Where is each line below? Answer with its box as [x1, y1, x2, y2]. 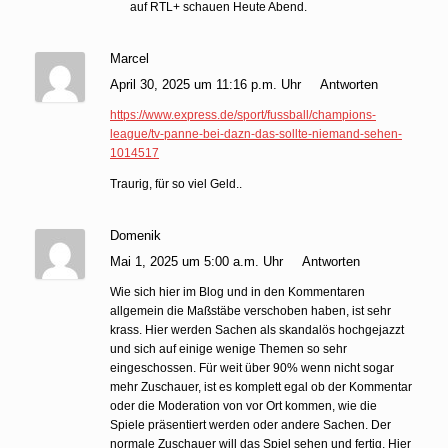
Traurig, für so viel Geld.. [110, 176, 242, 191]
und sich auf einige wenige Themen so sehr [110, 341, 347, 356]
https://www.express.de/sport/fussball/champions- [110, 107, 376, 122]
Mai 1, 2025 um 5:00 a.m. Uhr [110, 253, 287, 269]
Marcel [110, 50, 149, 66]
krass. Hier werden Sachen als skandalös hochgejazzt [110, 322, 404, 337]
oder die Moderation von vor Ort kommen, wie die [110, 398, 377, 413]
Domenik [110, 227, 161, 243]
